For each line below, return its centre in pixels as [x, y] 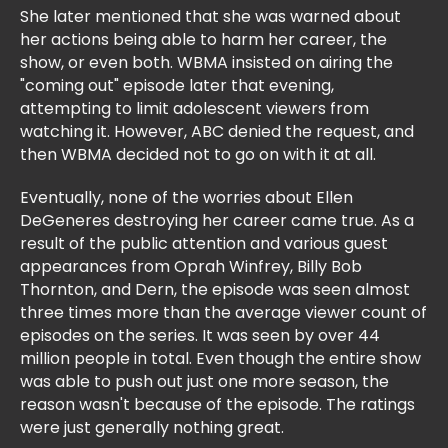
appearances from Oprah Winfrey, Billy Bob [191, 267]
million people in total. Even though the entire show [220, 359]
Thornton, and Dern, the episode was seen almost [215, 290]
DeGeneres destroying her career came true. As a [217, 221]
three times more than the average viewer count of [223, 313]
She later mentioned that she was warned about [210, 17]
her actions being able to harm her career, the [203, 40]
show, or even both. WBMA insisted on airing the [206, 63]
